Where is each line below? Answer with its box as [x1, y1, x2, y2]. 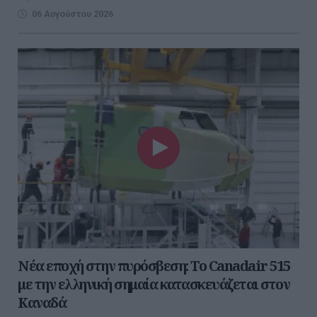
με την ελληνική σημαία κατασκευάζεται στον [18, 275, 289, 294]
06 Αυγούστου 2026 [32, 8, 113, 20]
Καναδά [18, 293, 66, 313]
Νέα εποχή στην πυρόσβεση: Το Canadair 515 [18, 256, 290, 276]
